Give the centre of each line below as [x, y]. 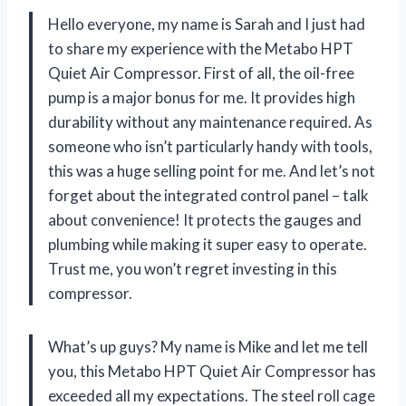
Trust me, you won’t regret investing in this [193, 268]
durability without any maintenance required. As [210, 121]
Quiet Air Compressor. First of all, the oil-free [201, 72]
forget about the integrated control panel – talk [208, 195]
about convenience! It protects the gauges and [205, 219]
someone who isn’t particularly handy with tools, [210, 146]
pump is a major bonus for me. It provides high [202, 97]
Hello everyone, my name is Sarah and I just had [207, 24]
